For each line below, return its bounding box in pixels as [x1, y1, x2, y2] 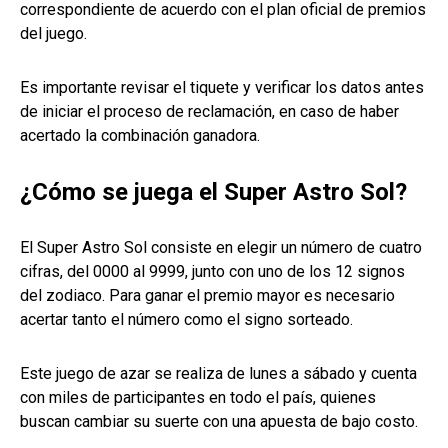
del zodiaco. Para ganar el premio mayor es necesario [20, 286, 395, 306]
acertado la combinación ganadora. [20, 126, 260, 146]
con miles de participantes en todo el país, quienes [20, 388, 376, 408]
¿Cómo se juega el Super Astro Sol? [20, 178, 407, 207]
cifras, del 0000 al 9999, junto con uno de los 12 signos [20, 262, 405, 282]
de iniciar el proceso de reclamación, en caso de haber [20, 102, 399, 122]
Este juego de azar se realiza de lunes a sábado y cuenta [20, 364, 417, 384]
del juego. [20, 24, 87, 44]
